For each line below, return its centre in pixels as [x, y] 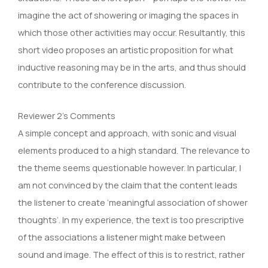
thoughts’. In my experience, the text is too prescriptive [131, 219]
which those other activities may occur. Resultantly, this [132, 32]
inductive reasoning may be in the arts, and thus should [132, 67]
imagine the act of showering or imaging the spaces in [128, 15]
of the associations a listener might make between [122, 237]
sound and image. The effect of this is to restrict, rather [131, 254]
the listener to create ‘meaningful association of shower [133, 202]
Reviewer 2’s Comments [67, 115]
